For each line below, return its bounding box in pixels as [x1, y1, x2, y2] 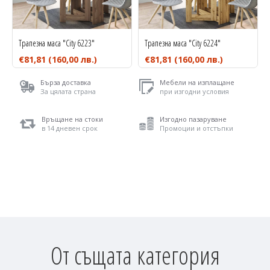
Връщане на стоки [41, 114, 103, 124]
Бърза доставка [40, 77, 91, 87]
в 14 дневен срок [41, 123, 98, 133]
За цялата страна [40, 86, 96, 96]
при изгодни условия [160, 86, 230, 96]
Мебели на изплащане [160, 77, 235, 87]
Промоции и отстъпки [160, 123, 234, 133]
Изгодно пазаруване [160, 114, 227, 124]
